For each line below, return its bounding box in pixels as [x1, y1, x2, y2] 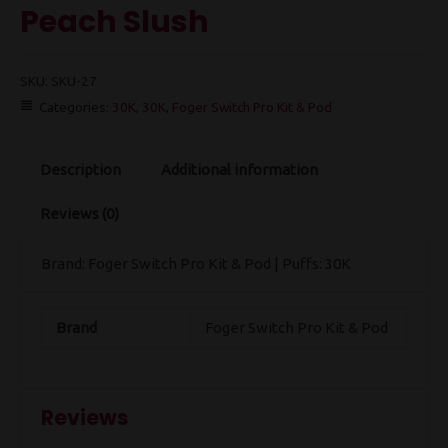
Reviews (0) [40, 205, 119, 223]
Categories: [39, 99, 112, 116]
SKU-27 [51, 73, 97, 90]
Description [40, 161, 121, 179]
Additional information [161, 161, 318, 179]
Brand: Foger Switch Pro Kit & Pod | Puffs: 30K [41, 255, 351, 273]
